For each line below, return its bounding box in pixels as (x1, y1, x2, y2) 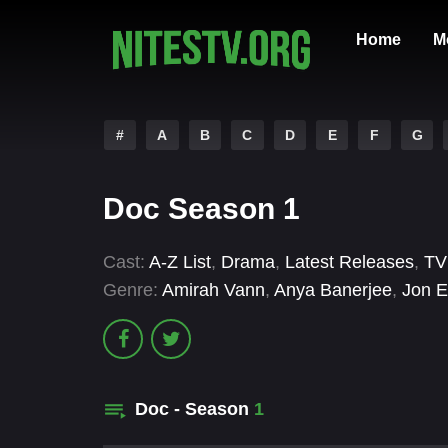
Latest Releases (285, 252, 414, 272)
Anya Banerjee (274, 280, 392, 301)
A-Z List (149, 252, 211, 272)
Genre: (103, 280, 158, 301)
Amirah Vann (162, 280, 265, 301)
